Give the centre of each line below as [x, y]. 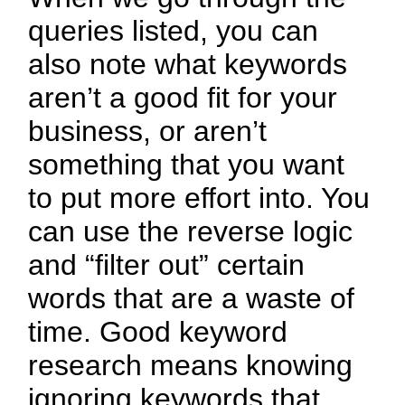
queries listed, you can [174, 31]
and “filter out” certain [167, 265]
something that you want [187, 165]
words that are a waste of [192, 299]
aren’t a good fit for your [183, 98]
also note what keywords [188, 65]
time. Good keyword [158, 332]
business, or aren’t [148, 132]
